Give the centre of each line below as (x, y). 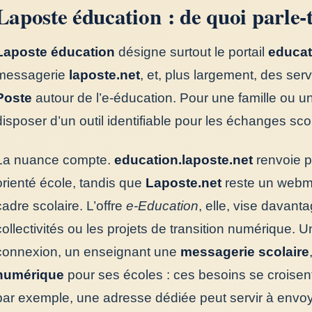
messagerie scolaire (244, 251)
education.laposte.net (183, 159)
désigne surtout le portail (191, 52)
